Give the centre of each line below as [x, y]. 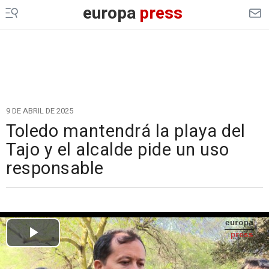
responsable [55, 169]
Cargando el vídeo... [134, 204]
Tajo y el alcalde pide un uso [118, 150]
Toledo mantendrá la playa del [126, 131]
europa [109, 14]
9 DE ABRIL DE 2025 [40, 111]
